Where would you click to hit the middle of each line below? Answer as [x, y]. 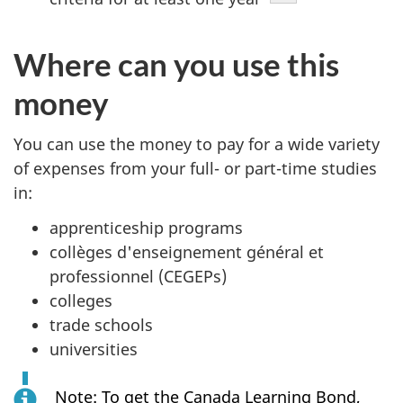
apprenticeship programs [146, 227]
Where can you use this [176, 63]
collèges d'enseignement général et [187, 251]
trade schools [101, 324]
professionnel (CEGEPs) [138, 276]
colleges [81, 300]
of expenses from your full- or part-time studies [195, 169]
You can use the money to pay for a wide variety [197, 144]
